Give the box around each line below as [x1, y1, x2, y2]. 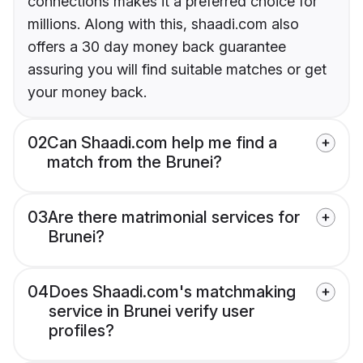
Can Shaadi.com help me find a [47, 132, 277, 152]
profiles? [49, 320, 114, 340]
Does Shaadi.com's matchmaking [49, 281, 296, 301]
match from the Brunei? [47, 152, 222, 172]
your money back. [28, 83, 147, 100]
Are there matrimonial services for [48, 207, 300, 227]
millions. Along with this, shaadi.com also [28, 15, 299, 32]
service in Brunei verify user [49, 301, 254, 321]
